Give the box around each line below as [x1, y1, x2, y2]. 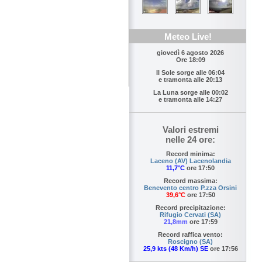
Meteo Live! [164, 32, 212, 42]
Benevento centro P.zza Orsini [144, 184, 237, 192]
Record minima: [166, 150, 215, 158]
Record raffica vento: [158, 231, 223, 239]
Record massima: [163, 177, 218, 185]
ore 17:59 [187, 218, 218, 226]
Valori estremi [162, 125, 219, 135]
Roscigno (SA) [168, 238, 213, 246]
